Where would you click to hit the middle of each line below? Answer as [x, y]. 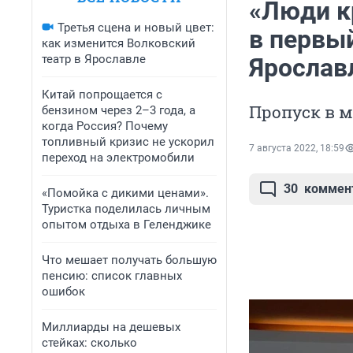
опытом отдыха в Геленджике [126, 225]
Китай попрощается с [102, 95]
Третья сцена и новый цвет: [136, 28]
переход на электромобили [118, 158]
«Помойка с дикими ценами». [125, 193]
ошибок [63, 292]
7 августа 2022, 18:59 [297, 149]
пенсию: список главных [112, 276]
